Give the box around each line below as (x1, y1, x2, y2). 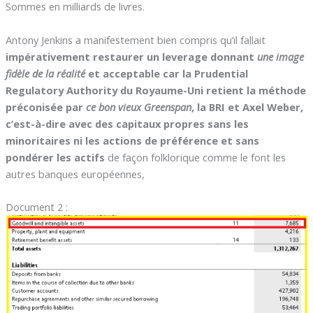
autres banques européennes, (5, 166, 145, 181)
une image (256, 49, 304, 64)
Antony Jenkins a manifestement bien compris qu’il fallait (5, 32, 265, 47)
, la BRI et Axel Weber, (191, 99, 303, 114)
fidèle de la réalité (5, 66, 88, 80)
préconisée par (5, 99, 86, 114)
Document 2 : (5, 200, 68, 214)
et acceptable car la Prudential (87, 66, 248, 80)
